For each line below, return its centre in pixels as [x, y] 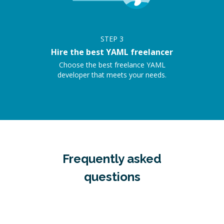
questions [112, 177]
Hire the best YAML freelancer [112, 52]
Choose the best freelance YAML [112, 65]
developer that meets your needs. [112, 75]
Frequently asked [112, 159]
